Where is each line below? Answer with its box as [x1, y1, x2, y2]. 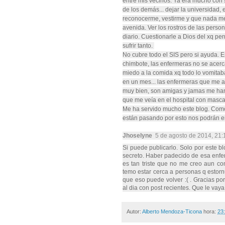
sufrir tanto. [123, 42, 154, 49]
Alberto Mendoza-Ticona [142, 208, 202, 214]
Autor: [127, 208, 142, 214]
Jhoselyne [123, 132, 152, 139]
